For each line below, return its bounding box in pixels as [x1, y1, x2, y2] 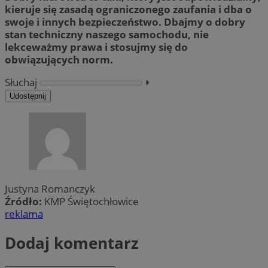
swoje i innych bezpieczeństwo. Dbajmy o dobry [5, 14, 245, 29]
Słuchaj [5, 75, 37, 90]
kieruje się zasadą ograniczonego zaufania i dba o [5, 2, 252, 16]
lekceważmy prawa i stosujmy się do [5, 39, 188, 54]
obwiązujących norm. [5, 52, 113, 66]
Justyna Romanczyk [5, 182, 95, 196]
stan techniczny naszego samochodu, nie [5, 27, 209, 41]
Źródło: [5, 194, 44, 209]
